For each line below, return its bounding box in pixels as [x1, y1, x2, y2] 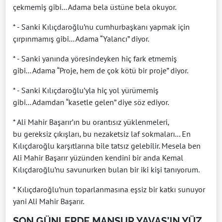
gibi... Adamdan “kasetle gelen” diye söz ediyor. [13, 97, 169, 107]
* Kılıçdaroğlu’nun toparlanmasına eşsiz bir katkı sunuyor [13, 184, 205, 194]
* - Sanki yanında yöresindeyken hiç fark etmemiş [13, 53, 177, 63]
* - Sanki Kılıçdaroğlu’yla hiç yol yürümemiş [13, 85, 159, 95]
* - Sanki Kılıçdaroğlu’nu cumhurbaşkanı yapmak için [13, 21, 190, 32]
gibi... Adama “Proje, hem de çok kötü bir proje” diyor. [13, 65, 188, 75]
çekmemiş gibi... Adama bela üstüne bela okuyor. [13, 1, 176, 12]
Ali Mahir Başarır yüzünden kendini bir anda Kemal [13, 152, 183, 163]
